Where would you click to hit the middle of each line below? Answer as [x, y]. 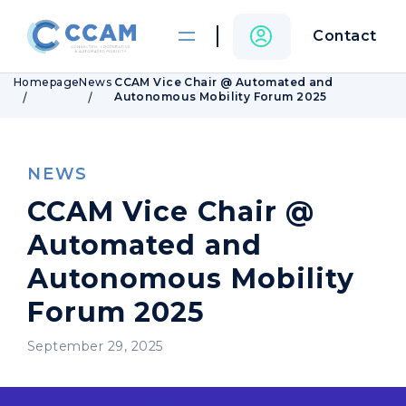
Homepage [47, 82]
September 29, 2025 [95, 346]
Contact [345, 36]
